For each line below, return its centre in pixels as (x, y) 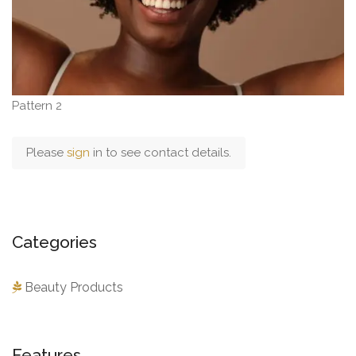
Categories (54, 242)
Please (46, 152)
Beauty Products (74, 287)
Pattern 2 (37, 105)
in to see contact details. (162, 152)
